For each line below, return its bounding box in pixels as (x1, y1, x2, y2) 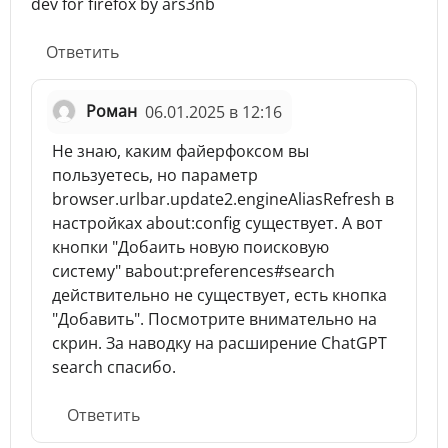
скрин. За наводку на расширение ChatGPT (52, 331, 387, 354)
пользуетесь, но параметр (52, 163, 258, 186)
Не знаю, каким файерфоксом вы (52, 139, 309, 162)
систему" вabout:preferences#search (52, 259, 335, 282)
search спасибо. (52, 355, 176, 378)
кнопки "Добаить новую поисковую (52, 235, 329, 258)
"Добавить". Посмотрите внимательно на (52, 307, 377, 330)
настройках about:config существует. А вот (52, 211, 383, 234)
